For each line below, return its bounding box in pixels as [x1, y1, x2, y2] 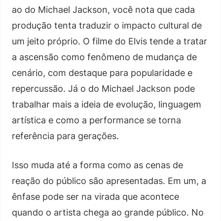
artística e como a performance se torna [12, 114, 181, 125]
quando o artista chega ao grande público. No [12, 207, 204, 218]
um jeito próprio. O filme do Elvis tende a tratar [12, 36, 207, 46]
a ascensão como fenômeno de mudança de [12, 51, 197, 62]
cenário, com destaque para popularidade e [12, 67, 192, 78]
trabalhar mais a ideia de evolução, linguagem [12, 99, 201, 110]
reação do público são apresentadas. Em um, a [12, 175, 206, 186]
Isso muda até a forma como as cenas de [12, 159, 183, 170]
